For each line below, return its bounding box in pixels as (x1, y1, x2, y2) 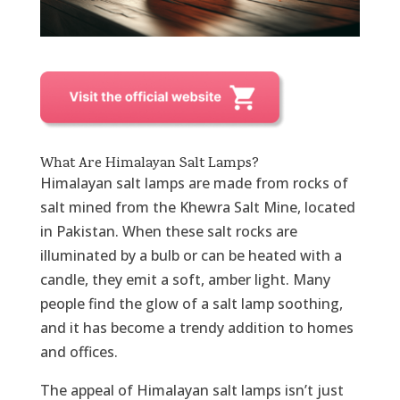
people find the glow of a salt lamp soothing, (39, 294, 343, 314)
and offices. (39, 342, 118, 362)
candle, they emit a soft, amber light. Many (39, 270, 330, 290)
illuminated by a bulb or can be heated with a (39, 246, 342, 266)
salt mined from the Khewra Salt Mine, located (39, 197, 355, 218)
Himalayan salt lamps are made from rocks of (39, 173, 348, 194)
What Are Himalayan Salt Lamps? (39, 154, 259, 176)
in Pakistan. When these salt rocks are (39, 221, 297, 242)
